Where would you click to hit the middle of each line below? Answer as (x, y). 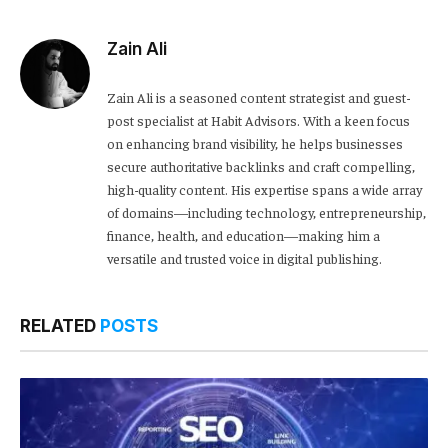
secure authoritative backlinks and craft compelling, (261, 166)
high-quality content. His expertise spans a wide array (264, 189)
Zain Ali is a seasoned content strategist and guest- (258, 97)
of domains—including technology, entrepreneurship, (266, 212)
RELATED (60, 326)
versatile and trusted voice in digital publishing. (244, 258)
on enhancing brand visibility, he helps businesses (255, 143)
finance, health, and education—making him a (243, 235)
